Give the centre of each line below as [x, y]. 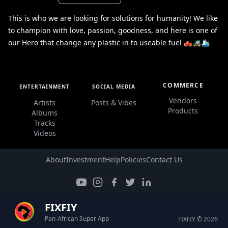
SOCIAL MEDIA [114, 87]
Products [183, 111]
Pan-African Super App [77, 219]
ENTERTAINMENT [45, 87]
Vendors [183, 101]
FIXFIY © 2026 [198, 219]
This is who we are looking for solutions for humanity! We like [113, 18]
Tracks [45, 123]
